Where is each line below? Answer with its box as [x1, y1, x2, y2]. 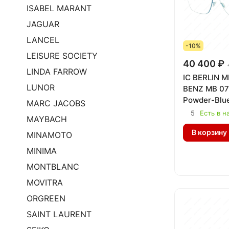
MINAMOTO [27, 130, 72, 140]
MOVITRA [27, 177, 63, 188]
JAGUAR [27, 19, 59, 29]
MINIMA [27, 146, 57, 156]
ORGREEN [27, 193, 65, 203]
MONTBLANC [27, 162, 79, 172]
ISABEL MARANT [27, 3, 91, 13]
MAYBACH [27, 114, 67, 124]
